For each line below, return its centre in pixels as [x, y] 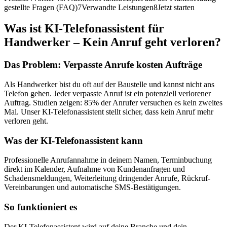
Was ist [24, 29]
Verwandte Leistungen [118, 7]
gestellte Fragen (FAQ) [41, 7]
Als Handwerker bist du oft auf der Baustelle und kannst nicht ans [109, 85]
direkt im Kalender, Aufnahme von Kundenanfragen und [94, 169]
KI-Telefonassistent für [104, 29]
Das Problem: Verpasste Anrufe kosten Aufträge [103, 65]
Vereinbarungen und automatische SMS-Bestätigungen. [92, 187]
